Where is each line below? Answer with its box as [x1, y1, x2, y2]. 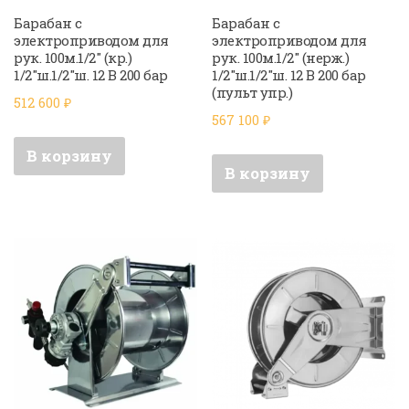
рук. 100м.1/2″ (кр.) [14, 48, 131, 68]
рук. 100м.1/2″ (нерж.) [212, 48, 350, 68]
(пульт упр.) [212, 83, 293, 102]
